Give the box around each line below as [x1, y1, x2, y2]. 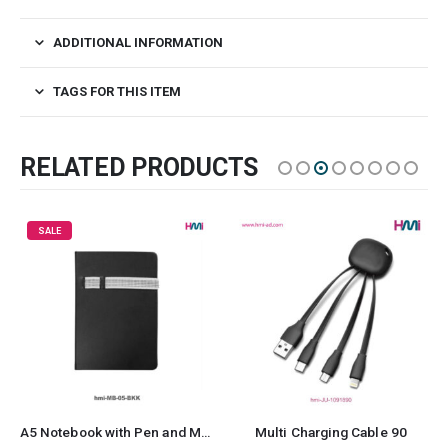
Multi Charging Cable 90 [255, 423, 407, 440]
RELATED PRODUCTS [20, 152, 258, 182]
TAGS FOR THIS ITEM [53, 83, 181, 99]
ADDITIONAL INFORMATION [53, 34, 223, 50]
